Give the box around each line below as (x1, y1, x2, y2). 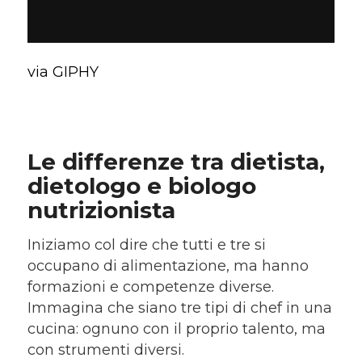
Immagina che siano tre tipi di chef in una (27, 299, 332, 318)
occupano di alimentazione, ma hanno (27, 257, 309, 276)
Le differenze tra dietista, (27, 148, 325, 175)
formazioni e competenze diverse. (27, 278, 274, 297)
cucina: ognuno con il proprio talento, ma (27, 320, 326, 339)
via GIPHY (27, 62, 99, 81)
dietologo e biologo (27, 172, 256, 200)
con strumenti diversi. (27, 341, 184, 360)
